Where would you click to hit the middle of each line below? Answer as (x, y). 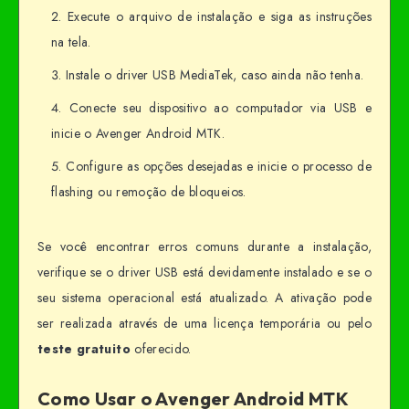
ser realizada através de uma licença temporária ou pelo (204, 323)
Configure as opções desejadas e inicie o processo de (219, 166)
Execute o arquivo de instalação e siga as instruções (220, 16)
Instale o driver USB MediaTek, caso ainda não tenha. (215, 74)
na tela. (71, 42)
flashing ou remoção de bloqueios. (149, 191)
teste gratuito (84, 348)
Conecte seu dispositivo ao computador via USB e (220, 107)
